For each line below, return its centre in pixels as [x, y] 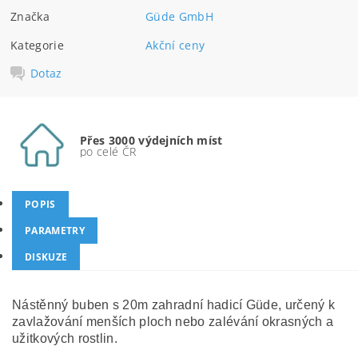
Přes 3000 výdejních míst [151, 140]
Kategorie [37, 45]
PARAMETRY [55, 231]
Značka [30, 16]
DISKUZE [46, 257]
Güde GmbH [179, 16]
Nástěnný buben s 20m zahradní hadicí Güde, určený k [174, 305]
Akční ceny [175, 45]
